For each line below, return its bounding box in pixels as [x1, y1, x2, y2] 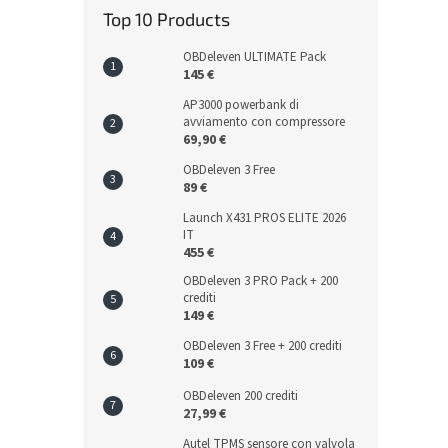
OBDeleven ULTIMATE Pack [183, 48, 326, 66]
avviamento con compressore [183, 113, 345, 131]
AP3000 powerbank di [183, 96, 299, 114]
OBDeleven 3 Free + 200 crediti [183, 337, 342, 355]
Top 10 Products [103, 8, 230, 30]
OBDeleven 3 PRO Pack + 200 [183, 272, 338, 290]
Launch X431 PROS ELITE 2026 [183, 209, 346, 227]
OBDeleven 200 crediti [183, 387, 298, 405]
